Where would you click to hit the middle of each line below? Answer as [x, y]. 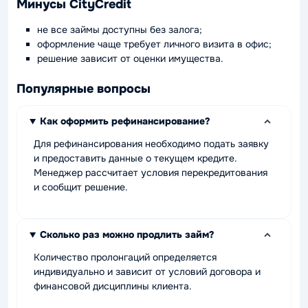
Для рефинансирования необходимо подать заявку [151, 144]
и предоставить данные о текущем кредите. [135, 158]
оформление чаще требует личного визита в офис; [154, 44]
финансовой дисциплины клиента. [113, 286]
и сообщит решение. [81, 187]
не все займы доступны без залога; [120, 30]
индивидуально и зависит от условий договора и [147, 272]
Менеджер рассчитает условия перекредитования [151, 173]
